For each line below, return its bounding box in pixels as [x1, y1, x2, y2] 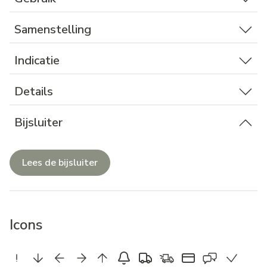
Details [14, 83, 53, 100]
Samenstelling [14, 21, 91, 38]
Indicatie [14, 52, 60, 69]
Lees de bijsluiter [22, 156, 98, 170]
